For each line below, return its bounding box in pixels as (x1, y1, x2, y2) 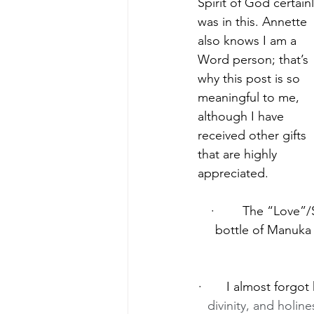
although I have (198, 109, 287, 125)
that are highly (198, 146, 280, 163)
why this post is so (198, 71, 303, 87)
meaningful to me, (198, 90, 303, 106)
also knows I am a (198, 33, 300, 49)
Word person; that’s (198, 52, 312, 68)
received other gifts (198, 128, 310, 144)
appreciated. (198, 165, 268, 182)
